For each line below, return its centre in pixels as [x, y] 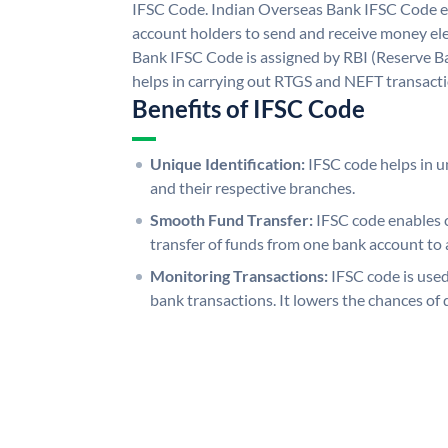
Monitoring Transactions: [239, 275]
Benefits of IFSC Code [248, 108]
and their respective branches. [252, 187]
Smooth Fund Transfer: [231, 219]
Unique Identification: [227, 163]
